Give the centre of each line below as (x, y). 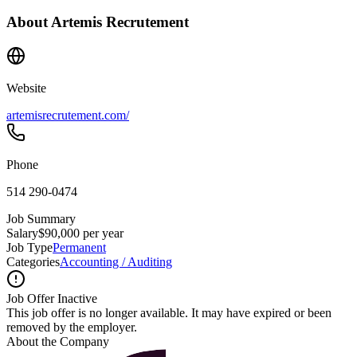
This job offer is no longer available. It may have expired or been (169, 312)
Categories (33, 261)
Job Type (29, 247)
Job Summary (41, 218)
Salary (22, 233)
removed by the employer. (72, 327)
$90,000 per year (81, 233)
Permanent (79, 247)
